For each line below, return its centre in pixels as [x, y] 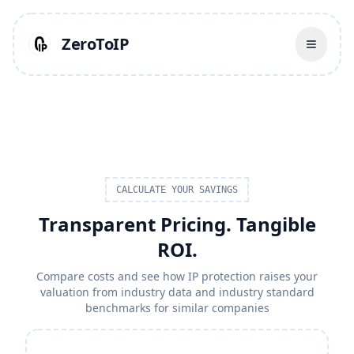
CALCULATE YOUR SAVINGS [177, 190]
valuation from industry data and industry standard [177, 292]
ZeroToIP [95, 44]
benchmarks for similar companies [177, 308]
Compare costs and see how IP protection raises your [177, 276]
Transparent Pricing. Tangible [177, 224]
